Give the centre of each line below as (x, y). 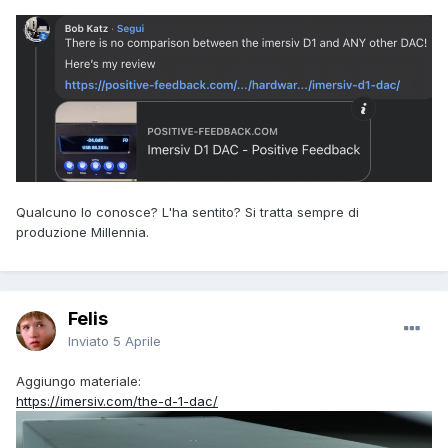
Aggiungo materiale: (78, 381)
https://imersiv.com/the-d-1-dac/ (117, 401)
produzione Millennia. (82, 231)
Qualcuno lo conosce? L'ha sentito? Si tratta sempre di (187, 211)
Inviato (90, 341)
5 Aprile (137, 341)
